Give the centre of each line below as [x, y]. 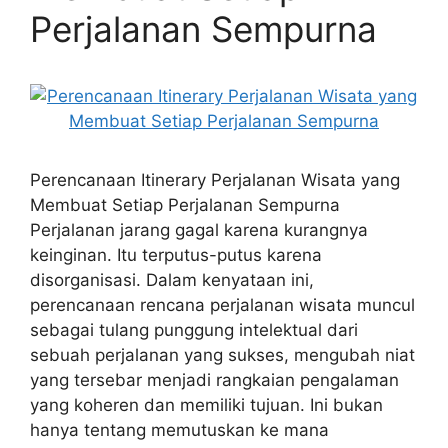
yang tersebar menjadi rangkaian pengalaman [214, 380]
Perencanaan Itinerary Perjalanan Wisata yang [215, 180]
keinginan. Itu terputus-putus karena [176, 255]
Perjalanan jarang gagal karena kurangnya [199, 230]
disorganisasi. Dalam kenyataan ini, [172, 280]
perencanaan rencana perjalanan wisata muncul [222, 305]
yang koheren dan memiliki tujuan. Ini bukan [206, 405]
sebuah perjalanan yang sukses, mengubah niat [222, 355]
